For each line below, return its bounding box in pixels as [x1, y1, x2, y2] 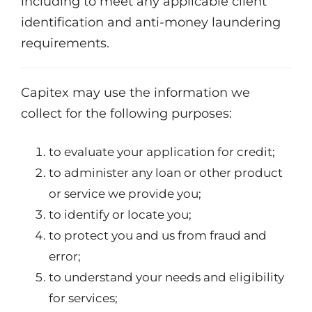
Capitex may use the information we [21, 85, 250, 100]
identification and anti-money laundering [21, 15, 281, 30]
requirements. [21, 36, 109, 51]
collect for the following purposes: [21, 106, 232, 121]
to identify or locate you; [49, 208, 192, 221]
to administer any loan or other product [49, 166, 283, 180]
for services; [49, 291, 118, 305]
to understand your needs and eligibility [49, 270, 284, 284]
